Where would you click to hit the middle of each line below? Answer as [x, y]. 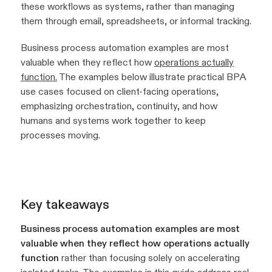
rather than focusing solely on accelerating [149, 258]
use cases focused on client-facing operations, [120, 92]
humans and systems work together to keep [113, 121]
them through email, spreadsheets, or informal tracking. [136, 21]
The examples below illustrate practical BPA [152, 77]
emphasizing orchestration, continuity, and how [119, 106]
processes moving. [60, 135]
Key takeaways [65, 205]
